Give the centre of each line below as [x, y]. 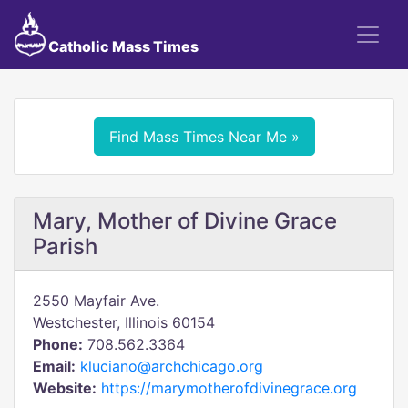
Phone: [58, 344]
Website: [65, 388]
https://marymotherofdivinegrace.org [229, 388]
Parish [65, 246]
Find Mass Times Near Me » [204, 137]
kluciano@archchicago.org [172, 366]
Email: [54, 366]
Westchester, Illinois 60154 [124, 322]
